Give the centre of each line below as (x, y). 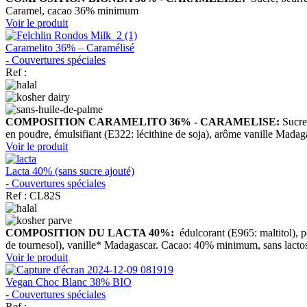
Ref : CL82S (33, 195)
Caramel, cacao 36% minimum (72, 10)
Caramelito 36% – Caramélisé (70, 47)
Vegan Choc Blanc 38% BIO (69, 282)
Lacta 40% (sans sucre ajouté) (70, 171)
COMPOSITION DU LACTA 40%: (91, 232)
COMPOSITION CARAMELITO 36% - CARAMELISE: (143, 121)
